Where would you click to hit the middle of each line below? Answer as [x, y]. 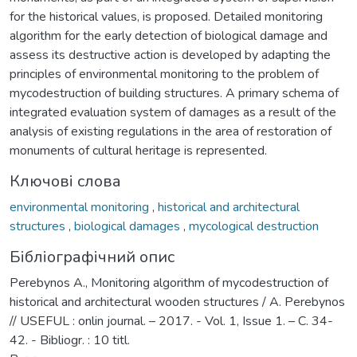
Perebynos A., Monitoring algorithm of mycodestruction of [169, 282]
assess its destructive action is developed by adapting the [170, 55]
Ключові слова [65, 181]
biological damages [129, 226]
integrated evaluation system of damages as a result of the [173, 112]
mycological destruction [254, 226]
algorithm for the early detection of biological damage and [169, 35]
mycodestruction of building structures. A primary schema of [174, 93]
